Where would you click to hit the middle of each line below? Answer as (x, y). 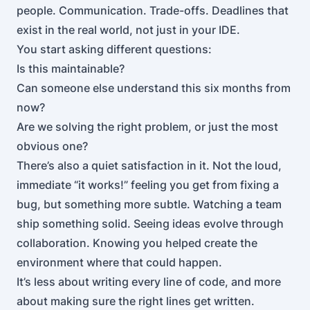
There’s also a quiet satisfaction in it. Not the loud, (149, 165)
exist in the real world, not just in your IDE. (128, 30)
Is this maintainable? (71, 69)
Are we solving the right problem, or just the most (147, 127)
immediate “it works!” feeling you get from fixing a (148, 185)
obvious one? (52, 146)
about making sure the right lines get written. (136, 301)
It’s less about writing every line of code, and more (149, 282)
